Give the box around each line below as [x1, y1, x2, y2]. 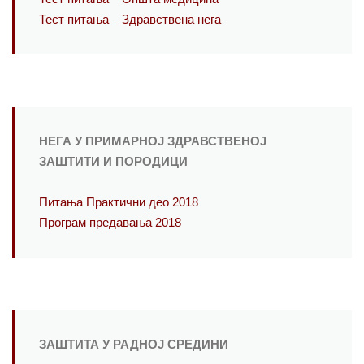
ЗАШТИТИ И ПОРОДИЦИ [39, 155, 188, 169]
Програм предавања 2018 [39, 216, 181, 230]
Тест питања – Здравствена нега [39, 13, 221, 27]
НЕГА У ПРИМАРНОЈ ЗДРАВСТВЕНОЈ [39, 135, 266, 149]
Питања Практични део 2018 [39, 196, 198, 210]
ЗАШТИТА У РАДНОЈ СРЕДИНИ [39, 338, 228, 352]
